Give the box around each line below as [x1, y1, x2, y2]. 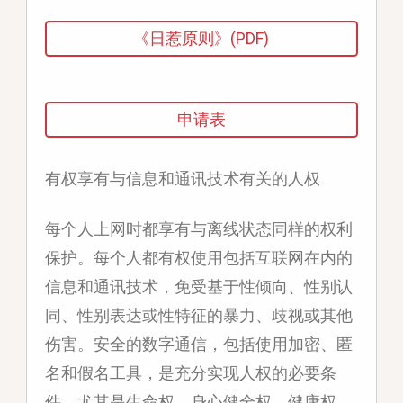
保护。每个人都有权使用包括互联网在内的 [44, 248, 353, 268]
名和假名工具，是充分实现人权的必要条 [44, 363, 336, 383]
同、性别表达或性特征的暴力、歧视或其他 [44, 306, 353, 326]
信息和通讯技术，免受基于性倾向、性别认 [44, 277, 353, 297]
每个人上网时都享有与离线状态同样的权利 [44, 219, 353, 239]
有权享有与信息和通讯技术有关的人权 [44, 169, 320, 189]
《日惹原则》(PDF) [133, 29, 270, 49]
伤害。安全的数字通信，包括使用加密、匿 [44, 335, 353, 354]
